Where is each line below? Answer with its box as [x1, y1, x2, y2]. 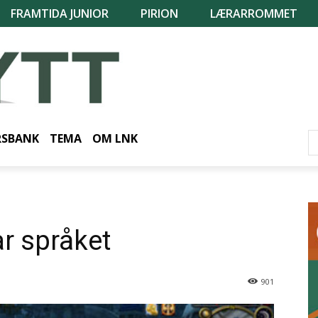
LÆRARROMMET [210, 6, 297, 21]
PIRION [141, 6, 178, 21]
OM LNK [92, 130, 138, 146]
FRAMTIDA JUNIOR [11, 6, 109, 21]
